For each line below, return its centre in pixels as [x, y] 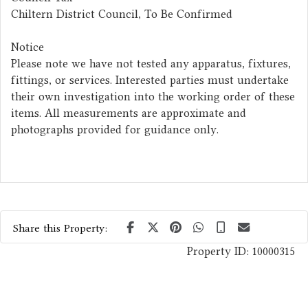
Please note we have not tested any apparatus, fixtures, [151, 63]
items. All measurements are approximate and [129, 113]
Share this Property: [60, 228]
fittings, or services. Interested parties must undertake [150, 80]
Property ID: [220, 251]
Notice [27, 47]
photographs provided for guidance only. [115, 129]
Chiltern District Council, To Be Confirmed [122, 14]
